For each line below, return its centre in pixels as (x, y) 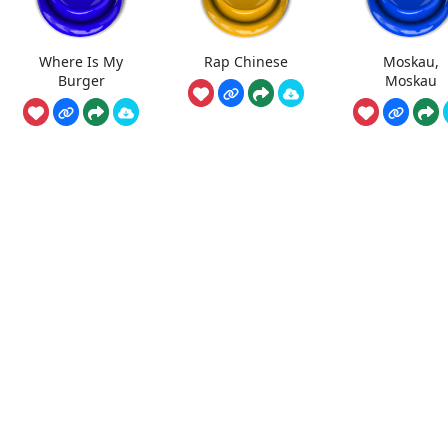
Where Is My (81, 62)
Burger (81, 81)
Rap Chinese (246, 62)
